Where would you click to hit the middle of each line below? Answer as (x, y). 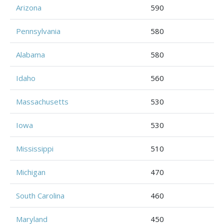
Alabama (30, 54)
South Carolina (40, 195)
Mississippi (35, 148)
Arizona (29, 7)
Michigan (31, 172)
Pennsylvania (38, 31)
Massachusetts (42, 101)
